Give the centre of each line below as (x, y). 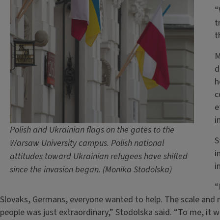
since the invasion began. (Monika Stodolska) (91, 170)
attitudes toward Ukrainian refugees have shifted (99, 156)
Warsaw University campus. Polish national (87, 143)
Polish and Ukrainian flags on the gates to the (92, 130)
